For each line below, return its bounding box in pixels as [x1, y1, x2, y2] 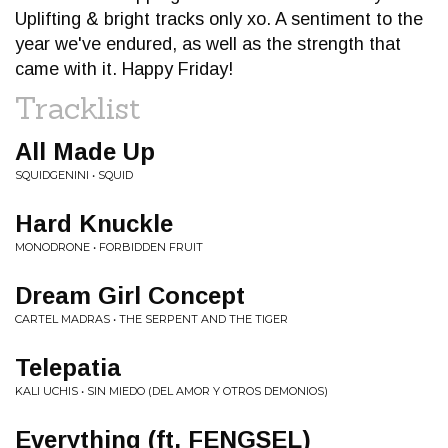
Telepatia [15, 354, 121, 381]
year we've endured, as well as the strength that [15, 34, 401, 54]
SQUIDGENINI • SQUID [15, 168, 133, 182]
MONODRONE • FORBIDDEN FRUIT [15, 240, 203, 254]
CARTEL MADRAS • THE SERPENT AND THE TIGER [15, 312, 288, 326]
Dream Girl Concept [15, 282, 245, 309]
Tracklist [15, 89, 141, 127]
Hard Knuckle [15, 210, 173, 237]
